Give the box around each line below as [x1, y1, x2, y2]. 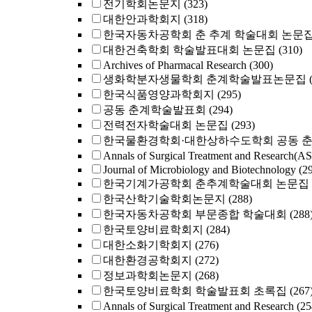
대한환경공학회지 [103, 254, 192, 266]
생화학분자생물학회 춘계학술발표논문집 [103, 73, 306, 85]
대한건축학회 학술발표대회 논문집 [103, 44, 276, 56]
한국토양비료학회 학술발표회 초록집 [103, 285, 287, 297]
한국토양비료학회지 [103, 224, 203, 235]
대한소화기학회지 [103, 239, 192, 251]
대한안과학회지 [103, 13, 181, 25]
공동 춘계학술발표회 [103, 104, 206, 116]
